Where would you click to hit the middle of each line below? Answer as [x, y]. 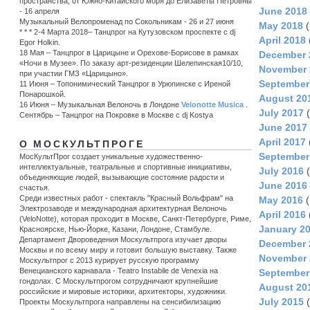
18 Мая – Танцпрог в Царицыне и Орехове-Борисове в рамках [129, 52]
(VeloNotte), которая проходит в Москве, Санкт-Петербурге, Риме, [135, 219]
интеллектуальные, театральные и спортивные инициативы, [126, 167]
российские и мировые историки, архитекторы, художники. [123, 292]
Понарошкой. [43, 94]
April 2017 [282, 142]
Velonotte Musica [212, 104]
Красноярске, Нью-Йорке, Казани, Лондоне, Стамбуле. [116, 229]
